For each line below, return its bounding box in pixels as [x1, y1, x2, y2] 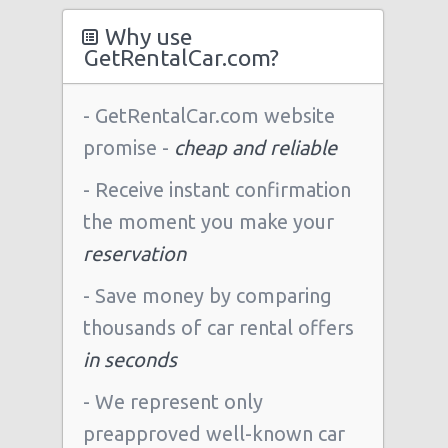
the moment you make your [83, 210, 334, 233]
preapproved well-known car [83, 422, 345, 445]
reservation [83, 242, 186, 265]
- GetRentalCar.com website [83, 104, 335, 127]
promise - [83, 136, 174, 159]
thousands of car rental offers [83, 316, 354, 339]
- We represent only [83, 390, 263, 413]
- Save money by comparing [83, 284, 332, 307]
